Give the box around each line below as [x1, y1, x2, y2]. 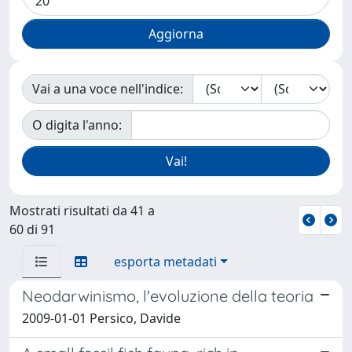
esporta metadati [114, 253, 217, 270]
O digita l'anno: [32, 116, 122, 134]
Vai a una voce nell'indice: [32, 80, 183, 97]
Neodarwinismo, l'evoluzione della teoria [22, 286, 313, 306]
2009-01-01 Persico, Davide [22, 310, 181, 327]
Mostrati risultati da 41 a [9, 202, 155, 219]
